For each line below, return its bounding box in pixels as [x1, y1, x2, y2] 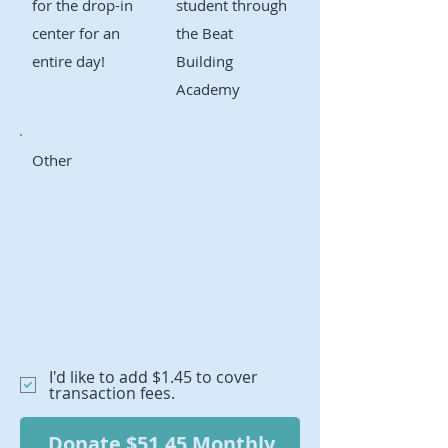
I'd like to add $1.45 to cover [49, 365, 258, 388]
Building [175, 50, 233, 71]
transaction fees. [49, 381, 175, 404]
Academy [175, 78, 240, 99]
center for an [32, 22, 120, 43]
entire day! [32, 50, 105, 71]
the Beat [175, 22, 233, 43]
